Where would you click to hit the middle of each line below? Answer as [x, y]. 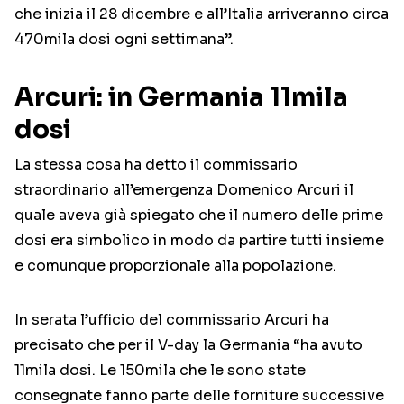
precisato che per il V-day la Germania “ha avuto [188, 345]
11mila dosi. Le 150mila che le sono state [160, 371]
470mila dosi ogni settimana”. [124, 40]
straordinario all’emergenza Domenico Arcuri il [184, 190]
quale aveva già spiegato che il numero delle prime [199, 216]
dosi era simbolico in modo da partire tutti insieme [199, 241]
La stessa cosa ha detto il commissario [156, 165]
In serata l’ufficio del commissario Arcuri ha [172, 320]
